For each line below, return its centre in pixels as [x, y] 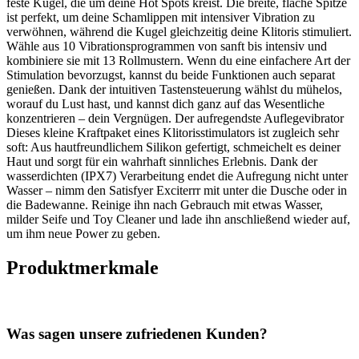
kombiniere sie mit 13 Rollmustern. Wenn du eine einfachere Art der [178, 60]
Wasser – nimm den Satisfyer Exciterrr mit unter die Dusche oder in [177, 190]
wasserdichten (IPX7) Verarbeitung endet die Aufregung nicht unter [177, 175]
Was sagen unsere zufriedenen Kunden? [137, 334]
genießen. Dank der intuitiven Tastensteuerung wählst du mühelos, [174, 89]
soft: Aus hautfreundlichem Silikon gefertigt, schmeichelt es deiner [173, 147]
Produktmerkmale [83, 267]
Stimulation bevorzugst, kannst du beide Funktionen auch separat [171, 75]
